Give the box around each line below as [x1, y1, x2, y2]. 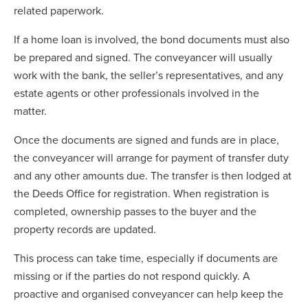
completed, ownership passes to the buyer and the [14, 203, 256, 219]
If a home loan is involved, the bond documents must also [14, 32, 289, 47]
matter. [14, 103, 47, 118]
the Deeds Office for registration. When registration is [14, 186, 269, 201]
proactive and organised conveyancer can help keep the [14, 286, 283, 301]
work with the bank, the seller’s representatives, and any [14, 67, 283, 82]
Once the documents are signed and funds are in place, [14, 132, 279, 147]
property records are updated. [14, 221, 156, 236]
